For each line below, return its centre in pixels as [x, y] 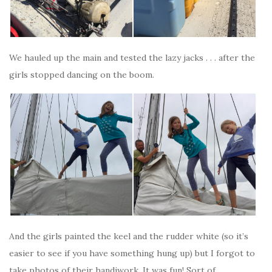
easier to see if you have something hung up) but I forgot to [132, 253]
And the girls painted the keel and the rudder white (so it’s [129, 236]
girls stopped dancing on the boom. [82, 75]
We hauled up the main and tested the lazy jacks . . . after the [132, 58]
